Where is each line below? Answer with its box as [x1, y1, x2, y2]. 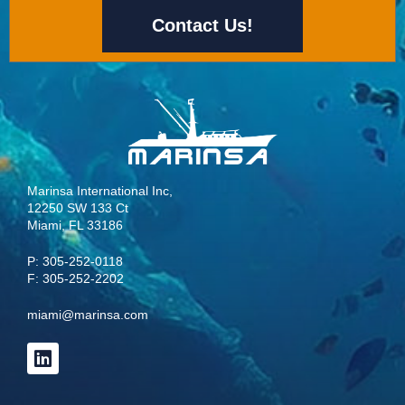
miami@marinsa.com [27, 307, 148, 323]
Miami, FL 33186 [27, 218, 123, 233]
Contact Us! [152, 14, 253, 35]
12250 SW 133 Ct [27, 201, 128, 216]
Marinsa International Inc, [27, 184, 173, 199]
